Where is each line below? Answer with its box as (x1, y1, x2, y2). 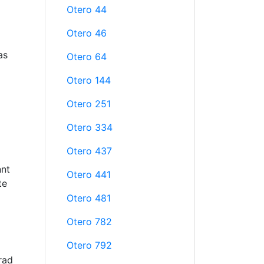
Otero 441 (67, 169, 111, 180)
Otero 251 (67, 98, 111, 110)
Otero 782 (67, 216, 112, 227)
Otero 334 (67, 121, 113, 133)
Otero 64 (67, 51, 107, 62)
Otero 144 (67, 74, 111, 86)
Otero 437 (67, 145, 112, 157)
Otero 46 (67, 27, 107, 39)
